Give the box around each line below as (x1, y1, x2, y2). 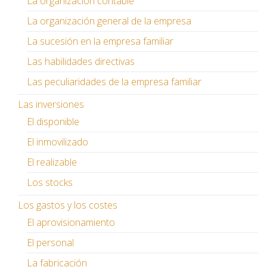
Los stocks (27, 175, 73, 189)
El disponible (27, 114, 79, 128)
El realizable (27, 155, 77, 169)
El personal (27, 235, 74, 249)
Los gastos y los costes (18, 198, 117, 212)
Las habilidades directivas (27, 54, 135, 68)
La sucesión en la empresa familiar (27, 34, 173, 48)
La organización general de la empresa (27, 14, 191, 27)
